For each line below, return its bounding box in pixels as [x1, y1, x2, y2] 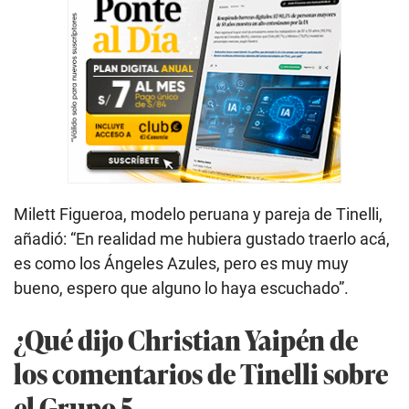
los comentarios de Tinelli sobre [14, 353, 388, 393]
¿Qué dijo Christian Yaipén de [14, 320, 358, 360]
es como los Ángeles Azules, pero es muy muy [14, 254, 349, 274]
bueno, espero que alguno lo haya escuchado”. [14, 278, 349, 299]
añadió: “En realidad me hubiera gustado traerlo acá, [14, 229, 390, 249]
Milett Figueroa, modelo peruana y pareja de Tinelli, [14, 204, 383, 225]
